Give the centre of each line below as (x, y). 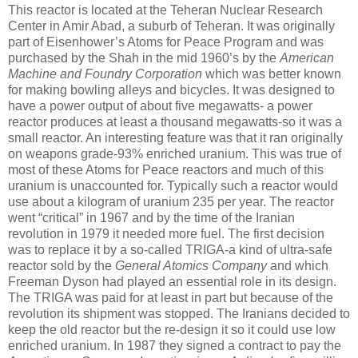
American (307, 58)
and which (298, 266)
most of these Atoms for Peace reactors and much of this (166, 170)
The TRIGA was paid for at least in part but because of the (171, 298)
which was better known (272, 74)
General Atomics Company (191, 266)
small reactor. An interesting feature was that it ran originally (175, 138)
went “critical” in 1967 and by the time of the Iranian (151, 218)
